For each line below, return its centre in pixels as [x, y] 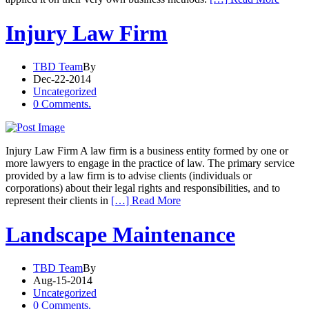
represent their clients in [58, 201]
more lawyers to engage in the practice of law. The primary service [150, 163]
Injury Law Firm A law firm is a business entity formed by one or [147, 151]
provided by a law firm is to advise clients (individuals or [129, 176]
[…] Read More [146, 201]
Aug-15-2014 [63, 280]
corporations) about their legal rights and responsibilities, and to [143, 188]
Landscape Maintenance [120, 234]
